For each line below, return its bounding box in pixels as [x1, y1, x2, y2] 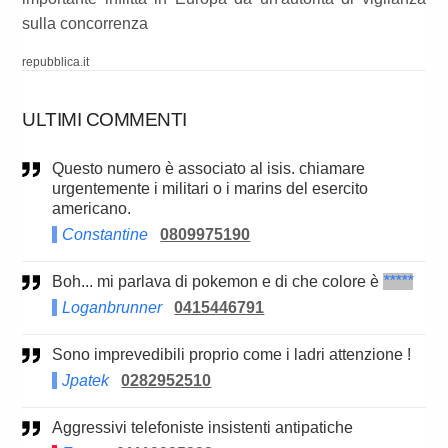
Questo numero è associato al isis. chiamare [52, 160, 65, 178]
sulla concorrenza [22, 15, 149, 33]
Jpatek [62, 372, 110, 390]
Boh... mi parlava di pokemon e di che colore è [63, 273, 384, 291]
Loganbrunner [62, 299, 163, 317]
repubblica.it [22, 55, 90, 70]
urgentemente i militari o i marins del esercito [52, 180, 369, 198]
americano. [52, 200, 132, 218]
